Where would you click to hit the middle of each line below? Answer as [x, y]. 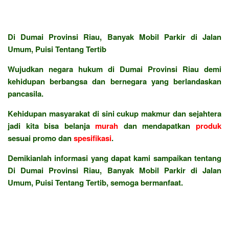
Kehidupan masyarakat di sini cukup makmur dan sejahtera [114, 113]
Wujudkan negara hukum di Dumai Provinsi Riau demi [114, 69]
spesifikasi [93, 138]
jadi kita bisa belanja [52, 125]
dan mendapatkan [157, 125]
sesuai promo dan [41, 138]
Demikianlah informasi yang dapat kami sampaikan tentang [114, 158]
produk [209, 125]
